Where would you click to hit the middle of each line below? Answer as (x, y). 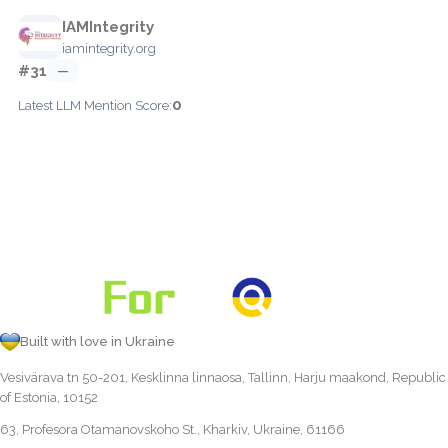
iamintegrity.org (109, 48)
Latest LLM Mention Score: (95, 105)
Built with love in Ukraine (97, 341)
